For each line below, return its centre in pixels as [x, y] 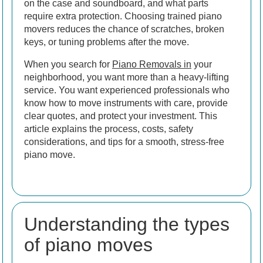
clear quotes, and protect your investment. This [121, 116]
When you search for [68, 64]
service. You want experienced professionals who [127, 90]
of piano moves [88, 245]
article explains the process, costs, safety [109, 129]
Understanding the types [127, 224]
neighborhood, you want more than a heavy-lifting [127, 77]
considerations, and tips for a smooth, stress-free [124, 141]
